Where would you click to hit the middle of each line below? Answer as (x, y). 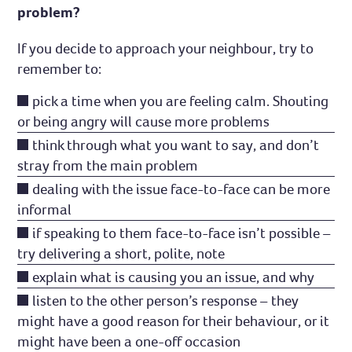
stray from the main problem (108, 165)
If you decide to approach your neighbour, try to (166, 48)
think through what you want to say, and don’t (176, 145)
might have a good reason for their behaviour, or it (174, 321)
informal (45, 209)
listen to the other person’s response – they (166, 300)
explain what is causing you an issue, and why (174, 277)
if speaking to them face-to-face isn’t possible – (182, 233)
